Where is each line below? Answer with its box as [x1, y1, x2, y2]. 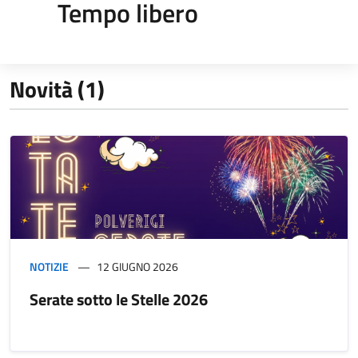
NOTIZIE [30, 257, 69, 275]
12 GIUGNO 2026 [97, 257, 178, 275]
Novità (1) [10, 71, 105, 106]
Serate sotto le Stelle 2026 [30, 286, 208, 312]
